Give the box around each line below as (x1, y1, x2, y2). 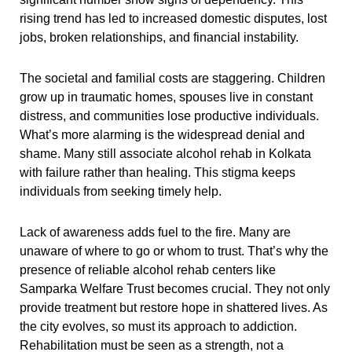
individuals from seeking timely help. (19, 184, 222, 198)
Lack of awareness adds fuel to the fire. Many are (19, 225, 291, 239)
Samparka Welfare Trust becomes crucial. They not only (19, 281, 330, 295)
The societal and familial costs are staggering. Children (19, 71, 325, 85)
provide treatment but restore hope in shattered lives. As (19, 300, 328, 314)
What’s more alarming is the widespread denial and (19, 127, 305, 141)
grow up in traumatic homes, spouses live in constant (19, 90, 313, 104)
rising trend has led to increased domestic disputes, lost (19, 11, 327, 25)
